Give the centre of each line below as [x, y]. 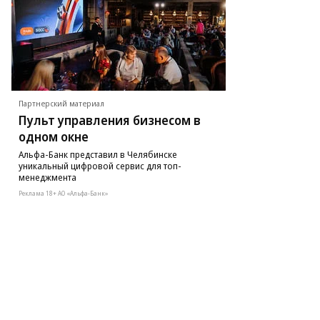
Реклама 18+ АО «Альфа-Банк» [64, 193]
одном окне [54, 136]
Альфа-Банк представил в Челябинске [98, 154]
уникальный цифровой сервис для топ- [100, 166]
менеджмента [47, 177]
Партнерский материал [61, 103]
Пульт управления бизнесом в [110, 120]
